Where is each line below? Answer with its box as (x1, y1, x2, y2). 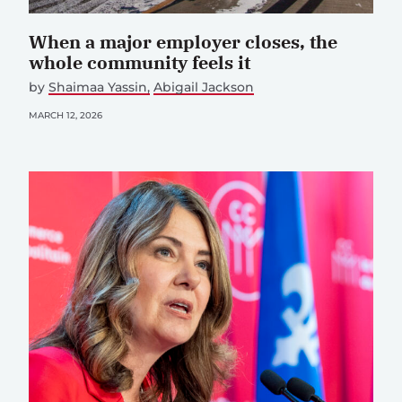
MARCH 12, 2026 (29, 109, 102, 122)
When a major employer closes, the (29, 30, 337, 55)
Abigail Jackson (153, 79, 255, 96)
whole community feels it (29, 50, 255, 75)
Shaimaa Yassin (48, 79, 147, 96)
